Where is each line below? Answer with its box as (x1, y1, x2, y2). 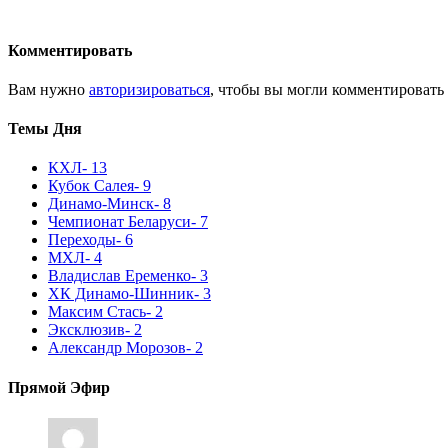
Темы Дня (8, 120, 82, 138)
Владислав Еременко (48, 267, 191, 285)
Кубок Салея (48, 177, 134, 195)
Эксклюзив (48, 321, 125, 339)
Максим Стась (48, 303, 146, 321)
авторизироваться (89, 80, 210, 98)
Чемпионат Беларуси (48, 213, 191, 231)
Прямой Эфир (8, 378, 110, 396)
